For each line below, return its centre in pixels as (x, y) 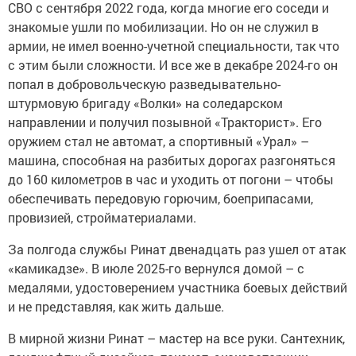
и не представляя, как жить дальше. (116, 306)
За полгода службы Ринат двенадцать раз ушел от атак (177, 249)
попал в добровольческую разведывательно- (144, 83)
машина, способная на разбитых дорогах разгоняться (172, 160)
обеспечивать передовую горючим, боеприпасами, (161, 198)
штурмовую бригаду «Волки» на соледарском (145, 103)
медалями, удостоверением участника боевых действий (178, 287)
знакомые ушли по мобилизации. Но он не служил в (163, 26)
